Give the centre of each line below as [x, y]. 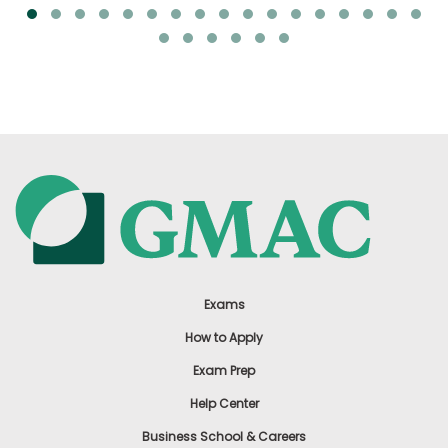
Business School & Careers [224, 437]
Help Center [224, 404]
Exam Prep [224, 371]
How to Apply [224, 338]
